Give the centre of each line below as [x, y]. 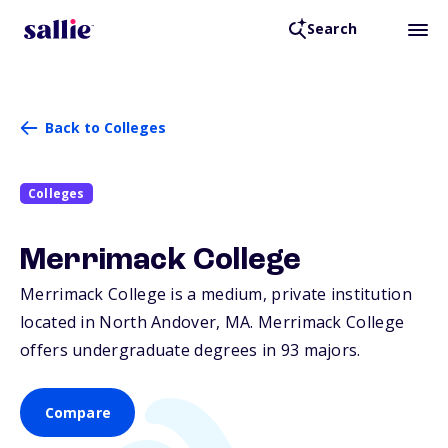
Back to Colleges [105, 127]
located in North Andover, [122, 322]
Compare [77, 413]
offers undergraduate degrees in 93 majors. [190, 350]
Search [331, 29]
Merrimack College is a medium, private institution [216, 294]
